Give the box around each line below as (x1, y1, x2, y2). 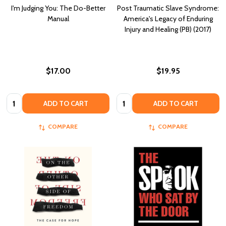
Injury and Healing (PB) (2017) (125, 24, 211, 34)
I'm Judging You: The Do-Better (11, 3, 105, 13)
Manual (47, 14, 69, 23)
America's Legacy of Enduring (123, 14, 213, 23)
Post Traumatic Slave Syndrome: (117, 3, 219, 13)
